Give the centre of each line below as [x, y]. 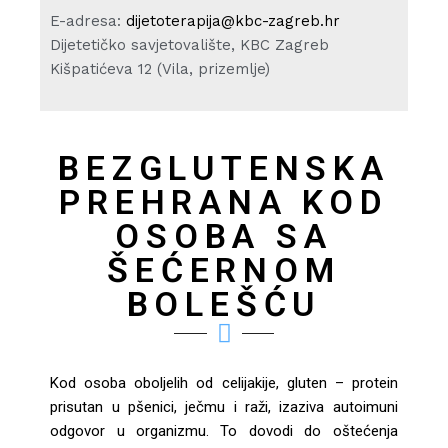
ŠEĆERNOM [224, 270]
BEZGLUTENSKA [224, 168]
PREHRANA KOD [224, 202]
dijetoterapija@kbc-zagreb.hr [233, 21]
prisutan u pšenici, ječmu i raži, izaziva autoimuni [224, 407]
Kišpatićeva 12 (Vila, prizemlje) [160, 69]
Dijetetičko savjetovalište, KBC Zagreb [190, 45]
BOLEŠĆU [224, 304]
